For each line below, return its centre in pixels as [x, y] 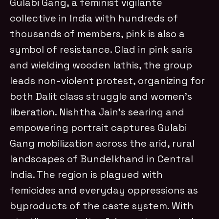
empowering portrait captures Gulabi [99, 127]
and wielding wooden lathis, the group [101, 65]
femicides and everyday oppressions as [104, 190]
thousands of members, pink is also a [98, 33]
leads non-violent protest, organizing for [108, 80]
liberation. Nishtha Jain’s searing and [97, 112]
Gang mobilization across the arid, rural [102, 143]
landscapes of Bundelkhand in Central [102, 159]
